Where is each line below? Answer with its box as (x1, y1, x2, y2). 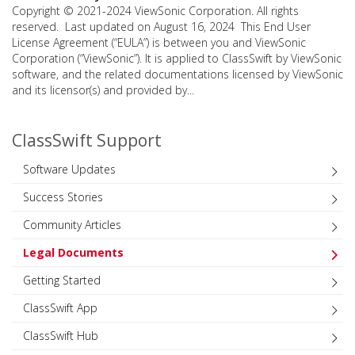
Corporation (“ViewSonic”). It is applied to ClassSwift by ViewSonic (12, 50, 342, 66)
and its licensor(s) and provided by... (12, 82, 194, 97)
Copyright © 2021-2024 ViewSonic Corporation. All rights (12, 2, 299, 18)
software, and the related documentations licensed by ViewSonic (12, 66, 343, 82)
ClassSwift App (23, 300, 97, 315)
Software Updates (23, 161, 116, 177)
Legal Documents (23, 244, 124, 260)
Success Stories (23, 189, 103, 204)
